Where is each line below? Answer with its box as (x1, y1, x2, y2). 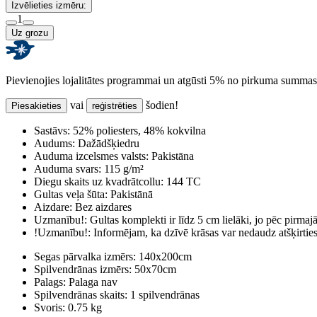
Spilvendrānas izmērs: (34, 263, 132, 275)
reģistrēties (92, 100, 137, 111)
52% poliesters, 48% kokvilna (70, 124, 206, 137)
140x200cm (136, 250, 192, 263)
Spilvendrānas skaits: (34, 288, 127, 301)
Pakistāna (149, 149, 194, 162)
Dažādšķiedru (75, 137, 139, 149)
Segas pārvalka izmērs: (34, 250, 136, 263)
